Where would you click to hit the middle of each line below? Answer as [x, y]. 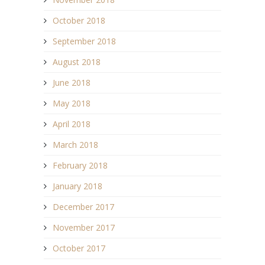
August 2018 [77, 62]
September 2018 [84, 41]
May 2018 [72, 103]
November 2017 [84, 227]
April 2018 [72, 124]
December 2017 [83, 206]
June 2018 [72, 82]
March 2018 [75, 144]
